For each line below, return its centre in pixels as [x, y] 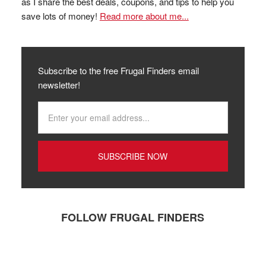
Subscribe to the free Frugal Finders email [118, 70]
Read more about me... [144, 15]
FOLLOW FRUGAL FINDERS [133, 217]
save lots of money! [60, 15]
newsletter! [59, 84]
